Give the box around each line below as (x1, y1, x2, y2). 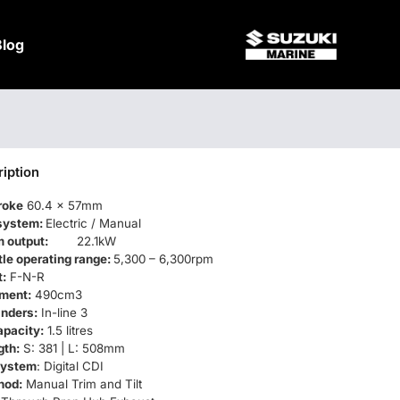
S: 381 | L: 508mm (20, 341, 125, 355)
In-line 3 (37, 305, 87, 320)
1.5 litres (44, 323, 93, 337)
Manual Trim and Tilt (22, 377, 142, 391)
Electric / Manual (46, 216, 141, 230)
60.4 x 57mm (23, 198, 103, 212)
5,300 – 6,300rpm (113, 252, 213, 266)
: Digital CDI (37, 359, 104, 373)
